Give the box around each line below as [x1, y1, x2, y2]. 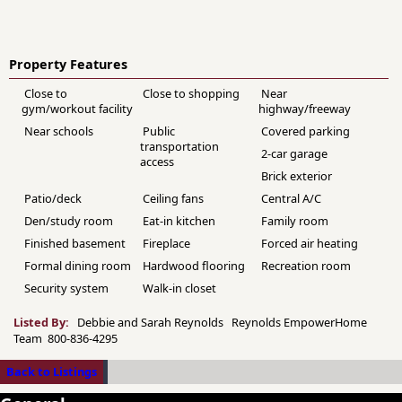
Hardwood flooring [143, 257, 246, 274]
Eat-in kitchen [143, 212, 216, 229]
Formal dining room [24, 257, 131, 274]
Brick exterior [261, 167, 333, 184]
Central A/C [261, 189, 322, 206]
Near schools [24, 122, 93, 139]
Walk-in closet [143, 279, 217, 296]
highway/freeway [258, 100, 352, 117]
